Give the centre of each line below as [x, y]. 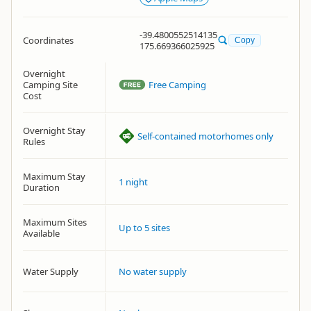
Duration [41, 187]
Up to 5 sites [144, 228]
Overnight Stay [54, 131]
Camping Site [50, 85]
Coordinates [48, 40]
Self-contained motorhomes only [206, 136]
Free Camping [177, 85]
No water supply [153, 271]
